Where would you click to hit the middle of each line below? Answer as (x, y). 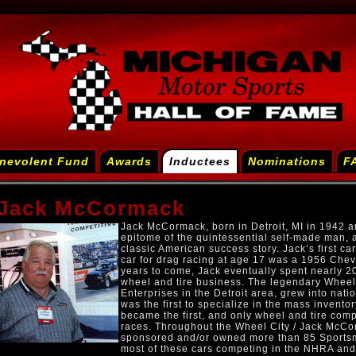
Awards (129, 161)
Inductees (199, 161)
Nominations (286, 161)
